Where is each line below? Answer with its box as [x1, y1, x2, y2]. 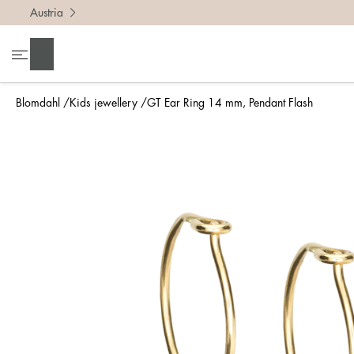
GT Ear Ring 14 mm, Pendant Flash [147, 97, 313, 108]
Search [36, 47, 73, 60]
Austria [30, 7, 63, 18]
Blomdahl [16, 97, 60, 108]
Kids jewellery [70, 97, 137, 108]
